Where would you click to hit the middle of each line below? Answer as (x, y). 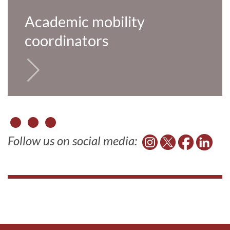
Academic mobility (85, 22)
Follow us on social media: (75, 141)
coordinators (67, 41)
